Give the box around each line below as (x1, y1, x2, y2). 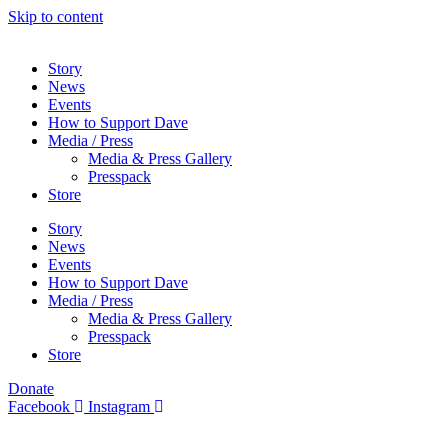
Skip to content (8, 8, 103, 25)
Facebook (8, 398, 70, 415)
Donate (8, 380, 54, 397)
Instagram (88, 398, 150, 415)
